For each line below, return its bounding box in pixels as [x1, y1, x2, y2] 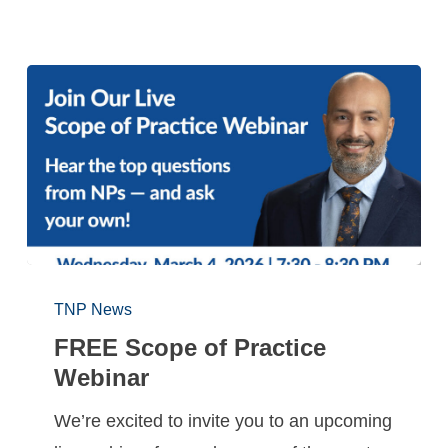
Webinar [54, 363, 150, 391]
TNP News [54, 300, 133, 318]
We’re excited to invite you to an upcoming [54, 410, 393, 431]
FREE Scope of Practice [54, 333, 327, 361]
